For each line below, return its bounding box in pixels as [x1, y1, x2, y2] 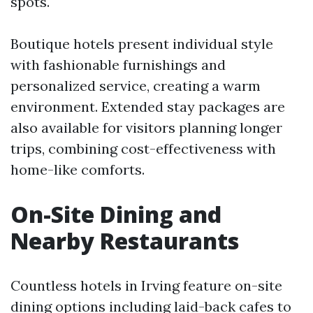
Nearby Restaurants [10, 226, 239, 256]
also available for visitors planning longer [10, 119, 282, 136]
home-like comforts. [10, 161, 145, 178]
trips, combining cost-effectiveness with [10, 140, 276, 157]
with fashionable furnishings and [10, 56, 226, 73]
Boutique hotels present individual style [10, 35, 273, 52]
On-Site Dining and [10, 199, 221, 229]
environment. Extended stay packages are [10, 98, 285, 115]
